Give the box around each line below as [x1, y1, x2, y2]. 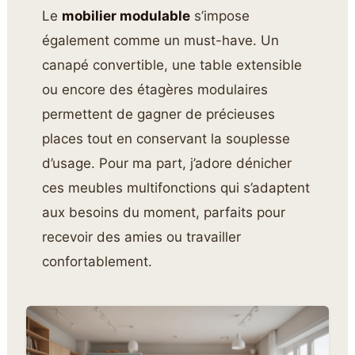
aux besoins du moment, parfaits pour [42, 204, 286, 221]
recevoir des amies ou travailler [42, 229, 242, 246]
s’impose [190, 8, 250, 25]
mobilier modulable [62, 8, 191, 25]
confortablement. [42, 254, 153, 270]
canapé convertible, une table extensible [42, 57, 303, 74]
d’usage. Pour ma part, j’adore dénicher [42, 155, 292, 172]
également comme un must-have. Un [42, 32, 280, 49]
